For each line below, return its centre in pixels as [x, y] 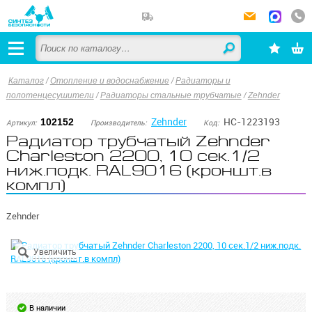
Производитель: [119, 123]
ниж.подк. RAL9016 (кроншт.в [139, 170]
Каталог [26, 81]
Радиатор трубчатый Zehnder [138, 141]
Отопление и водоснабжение [109, 81]
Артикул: [21, 123]
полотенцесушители [50, 95]
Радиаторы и [203, 81]
